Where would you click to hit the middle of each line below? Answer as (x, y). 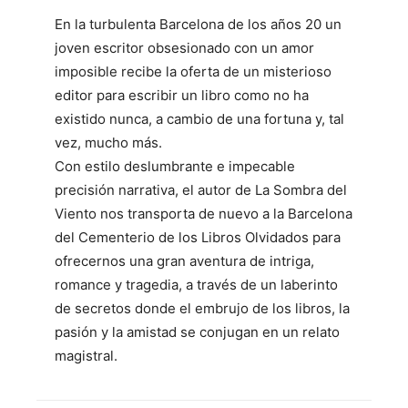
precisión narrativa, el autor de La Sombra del (201, 189)
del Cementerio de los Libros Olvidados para (198, 237)
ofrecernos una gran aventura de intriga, (184, 260)
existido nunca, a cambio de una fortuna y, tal (199, 118)
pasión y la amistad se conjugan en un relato (197, 331)
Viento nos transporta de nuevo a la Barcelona (204, 213)
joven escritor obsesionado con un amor (184, 47)
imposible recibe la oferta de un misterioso (193, 71)
